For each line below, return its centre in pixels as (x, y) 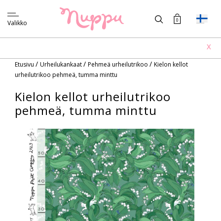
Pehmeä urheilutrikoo (119, 64)
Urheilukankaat (62, 64)
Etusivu (25, 64)
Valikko (17, 23)
